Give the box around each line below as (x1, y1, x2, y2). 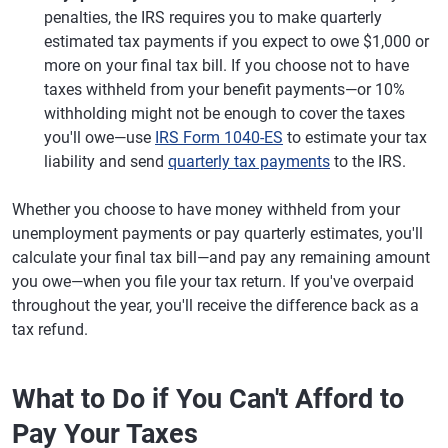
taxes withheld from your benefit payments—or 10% (44, 80, 405, 100)
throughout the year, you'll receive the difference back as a (12, 296, 419, 316)
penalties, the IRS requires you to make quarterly (44, 8, 382, 28)
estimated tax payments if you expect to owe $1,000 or (44, 32, 429, 52)
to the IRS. (330, 152, 406, 172)
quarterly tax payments (168, 152, 330, 172)
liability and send (44, 152, 168, 172)
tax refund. (12, 320, 88, 340)
